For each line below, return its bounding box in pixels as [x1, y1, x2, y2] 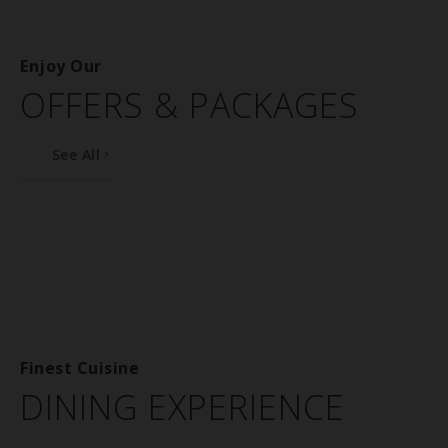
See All [52, 145, 101, 164]
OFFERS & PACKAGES [20, 82, 359, 128]
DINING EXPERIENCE [20, 384, 345, 430]
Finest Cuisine [20, 357, 139, 379]
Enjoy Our [20, 55, 102, 77]
